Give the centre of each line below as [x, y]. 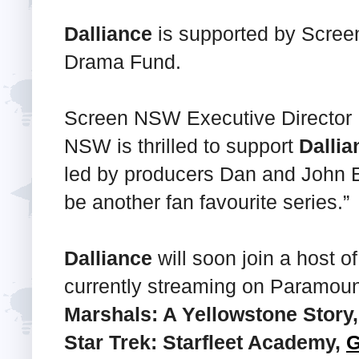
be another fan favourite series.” [207, 202]
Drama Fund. [123, 61]
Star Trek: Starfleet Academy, [205, 342]
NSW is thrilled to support [182, 145]
